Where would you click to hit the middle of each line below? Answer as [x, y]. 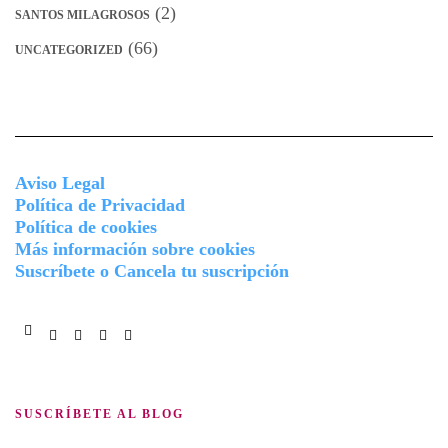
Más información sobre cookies [135, 249]
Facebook [44, 349]
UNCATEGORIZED [69, 50]
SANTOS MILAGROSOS [82, 15]
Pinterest [117, 354]
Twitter [87, 354]
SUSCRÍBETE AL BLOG [99, 414]
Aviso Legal [60, 183]
